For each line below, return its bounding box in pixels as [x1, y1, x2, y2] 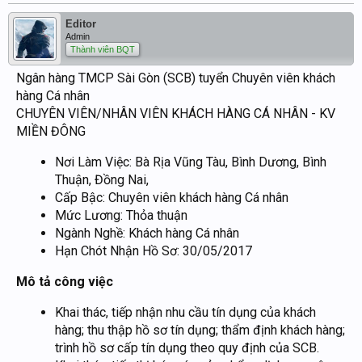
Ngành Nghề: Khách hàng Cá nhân [55, 225, 239, 242]
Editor [65, 18, 96, 31]
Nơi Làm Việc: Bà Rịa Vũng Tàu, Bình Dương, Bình [55, 154, 326, 170]
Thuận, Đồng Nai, [55, 172, 149, 188]
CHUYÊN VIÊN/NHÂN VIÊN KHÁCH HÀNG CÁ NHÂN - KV [16, 106, 335, 122]
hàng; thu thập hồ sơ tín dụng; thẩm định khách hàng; [55, 322, 345, 339]
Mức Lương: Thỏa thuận [55, 208, 187, 224]
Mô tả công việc [16, 274, 113, 290]
